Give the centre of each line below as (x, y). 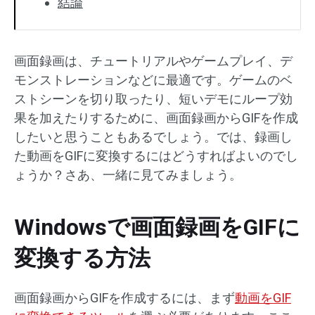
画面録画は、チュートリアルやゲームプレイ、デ (153, 61)
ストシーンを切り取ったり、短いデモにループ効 (153, 99)
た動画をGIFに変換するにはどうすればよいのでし (156, 156)
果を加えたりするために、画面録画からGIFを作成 (156, 118)
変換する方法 (82, 258)
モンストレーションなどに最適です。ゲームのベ (153, 80)
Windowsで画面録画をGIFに (157, 227)
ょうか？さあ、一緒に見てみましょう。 (128, 175)
